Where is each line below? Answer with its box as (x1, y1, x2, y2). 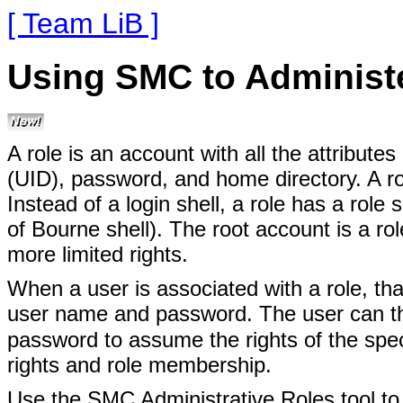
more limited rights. (7, 242, 188, 266)
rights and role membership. (7, 353, 272, 377)
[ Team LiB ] (7, 7, 159, 40)
